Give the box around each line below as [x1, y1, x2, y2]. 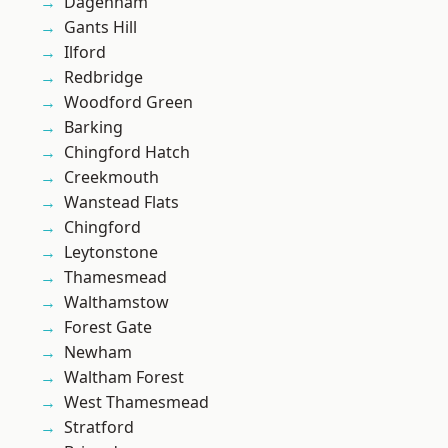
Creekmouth [64, 166, 159, 189]
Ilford [64, 41, 106, 64]
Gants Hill [64, 16, 137, 39]
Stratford [64, 416, 134, 439]
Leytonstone [64, 241, 158, 264]
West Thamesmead [64, 391, 209, 414]
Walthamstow [64, 291, 169, 314]
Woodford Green [64, 91, 193, 114]
